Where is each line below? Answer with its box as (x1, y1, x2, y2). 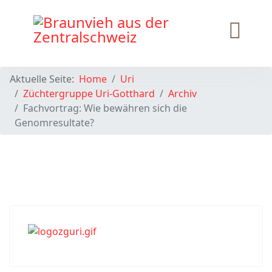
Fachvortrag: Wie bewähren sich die (23, 101, 187, 115)
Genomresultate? (15, 116, 94, 129)
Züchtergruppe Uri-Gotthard (23, 87, 155, 100)
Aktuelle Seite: (10, 72, 79, 86)
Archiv (168, 87, 197, 100)
